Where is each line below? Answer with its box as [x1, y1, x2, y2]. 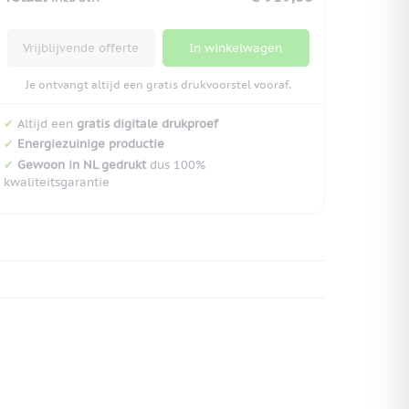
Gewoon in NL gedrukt [17, 157, 146, 173]
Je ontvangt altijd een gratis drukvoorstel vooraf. [26, 77, 291, 91]
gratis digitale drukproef [77, 115, 218, 131]
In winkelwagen [189, 39, 283, 56]
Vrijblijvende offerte [23, 39, 140, 56]
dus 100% [146, 157, 205, 173]
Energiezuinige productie [17, 136, 164, 152]
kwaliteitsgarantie [4, 174, 110, 191]
